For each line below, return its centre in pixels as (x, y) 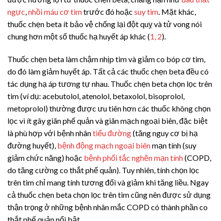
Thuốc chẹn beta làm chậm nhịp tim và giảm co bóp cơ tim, (106, 59)
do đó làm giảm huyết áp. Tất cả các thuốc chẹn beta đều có (108, 71)
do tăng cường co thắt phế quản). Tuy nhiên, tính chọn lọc (103, 170)
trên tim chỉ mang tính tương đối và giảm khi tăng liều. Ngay (108, 182)
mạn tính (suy (173, 145)
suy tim (146, 12)
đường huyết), (32, 145)
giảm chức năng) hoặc (46, 157)
